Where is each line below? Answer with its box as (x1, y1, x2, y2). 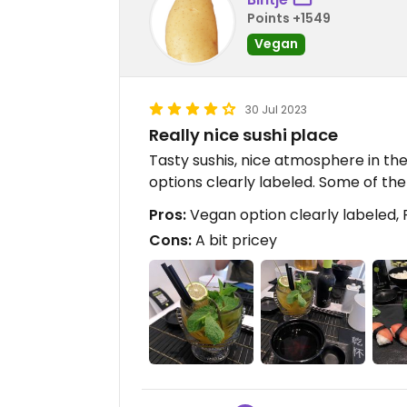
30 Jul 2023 (245, 102, 307, 117)
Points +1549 (247, 8, 331, 27)
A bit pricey (192, 230, 277, 251)
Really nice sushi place (149, 124, 338, 146)
